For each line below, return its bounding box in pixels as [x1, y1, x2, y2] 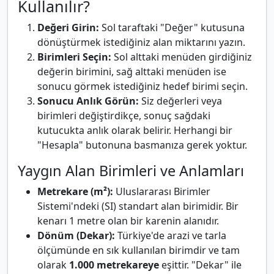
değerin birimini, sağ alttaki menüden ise [37, 65, 226, 79]
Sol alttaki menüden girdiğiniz [111, 50, 252, 64]
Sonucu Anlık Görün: [37, 94, 139, 108]
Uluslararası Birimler [113, 185, 210, 199]
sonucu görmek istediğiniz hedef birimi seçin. [37, 80, 248, 94]
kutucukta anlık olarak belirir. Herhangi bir [37, 124, 232, 138]
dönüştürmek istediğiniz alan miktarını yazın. [37, 35, 245, 50]
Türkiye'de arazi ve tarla [115, 229, 226, 243]
